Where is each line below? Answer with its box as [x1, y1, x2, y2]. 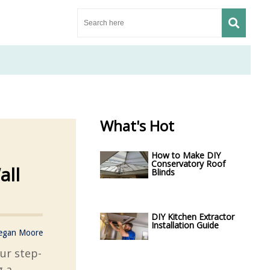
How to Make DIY [151, 149, 221, 161]
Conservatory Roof [151, 158, 225, 169]
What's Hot [100, 116, 174, 136]
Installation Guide [151, 219, 219, 231]
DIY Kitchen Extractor [151, 211, 234, 222]
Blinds [151, 166, 175, 178]
